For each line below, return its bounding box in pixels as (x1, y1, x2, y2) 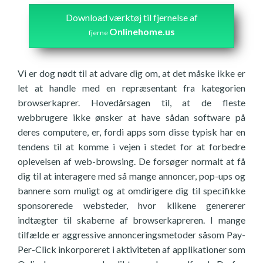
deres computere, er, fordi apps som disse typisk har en (18, 126, 245, 137)
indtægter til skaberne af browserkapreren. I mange (18, 214, 245, 225)
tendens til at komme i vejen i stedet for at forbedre (18, 141, 245, 152)
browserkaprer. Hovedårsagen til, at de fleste (18, 97, 245, 108)
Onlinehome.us (109, 26, 175, 37)
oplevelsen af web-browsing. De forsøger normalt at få (18, 156, 245, 167)
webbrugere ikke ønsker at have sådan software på (18, 112, 245, 123)
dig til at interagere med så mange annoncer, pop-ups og (18, 170, 245, 181)
